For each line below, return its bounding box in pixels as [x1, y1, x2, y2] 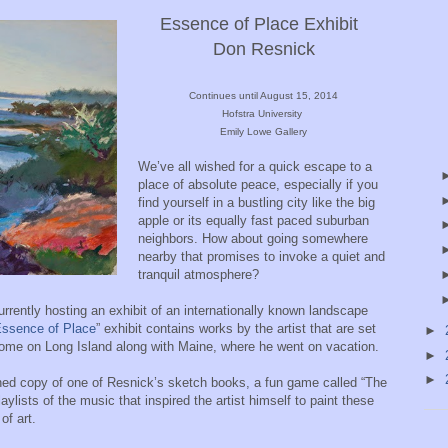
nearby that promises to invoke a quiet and [138, 248, 385, 264]
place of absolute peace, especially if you [138, 176, 378, 192]
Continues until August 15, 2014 [189, 89, 338, 101]
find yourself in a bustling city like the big [138, 194, 375, 210]
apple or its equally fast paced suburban [138, 212, 369, 228]
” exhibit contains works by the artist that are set [96, 320, 376, 336]
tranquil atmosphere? [138, 266, 259, 282]
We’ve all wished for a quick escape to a [138, 158, 372, 174]
